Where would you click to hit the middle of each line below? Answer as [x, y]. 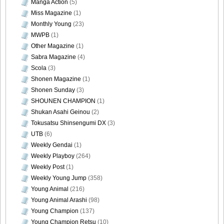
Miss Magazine [51, 13]
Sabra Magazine [53, 57]
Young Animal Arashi [59, 200]
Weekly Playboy [53, 156]
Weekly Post [48, 167]
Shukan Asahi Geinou [60, 112]
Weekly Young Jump [59, 178]
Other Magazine [53, 46]
